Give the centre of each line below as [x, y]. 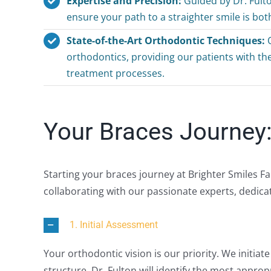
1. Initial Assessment [113, 224]
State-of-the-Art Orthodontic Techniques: [166, 41]
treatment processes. [116, 73]
